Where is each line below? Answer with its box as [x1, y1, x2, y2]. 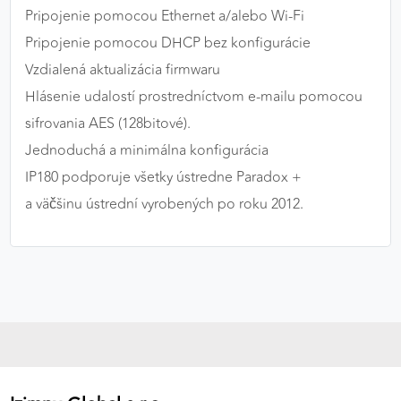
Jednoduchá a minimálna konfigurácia [25, 140, 269, 162]
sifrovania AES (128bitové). [25, 113, 191, 135]
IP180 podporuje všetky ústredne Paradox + [25, 166, 302, 189]
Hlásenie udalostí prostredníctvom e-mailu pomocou [25, 86, 363, 108]
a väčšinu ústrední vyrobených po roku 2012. [25, 193, 303, 216]
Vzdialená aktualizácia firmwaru [25, 59, 220, 81]
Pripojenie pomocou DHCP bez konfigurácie [25, 32, 311, 55]
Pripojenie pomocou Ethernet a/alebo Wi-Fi [25, 5, 304, 28]
